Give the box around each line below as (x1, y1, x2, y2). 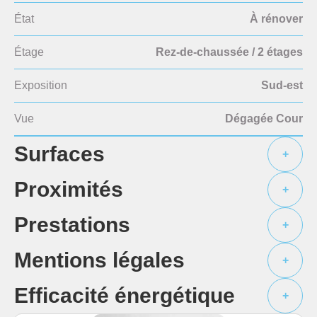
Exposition (14, 79, 67, 91)
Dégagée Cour (225, 113, 303, 125)
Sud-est (261, 79, 303, 91)
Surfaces (14, 142, 105, 166)
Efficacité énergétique (14, 283, 235, 307)
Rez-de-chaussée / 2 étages (156, 46, 303, 58)
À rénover (250, 13, 303, 25)
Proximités (14, 177, 123, 201)
